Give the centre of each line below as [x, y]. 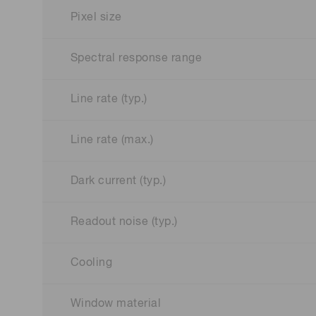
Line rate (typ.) [109, 100]
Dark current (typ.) [119, 182]
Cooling [92, 263]
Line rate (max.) [112, 141]
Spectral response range [136, 59]
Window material [116, 304]
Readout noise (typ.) [124, 223]
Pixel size [96, 18]
